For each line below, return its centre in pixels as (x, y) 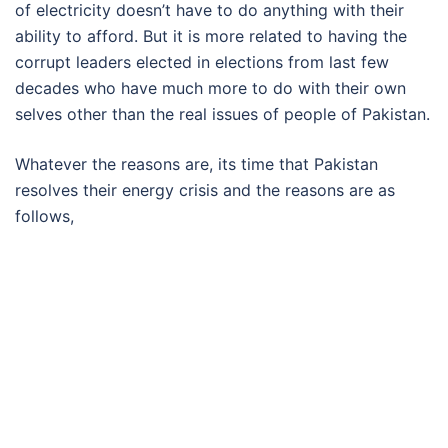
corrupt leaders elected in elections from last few (202, 62)
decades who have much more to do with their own (210, 88)
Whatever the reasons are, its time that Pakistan (196, 164)
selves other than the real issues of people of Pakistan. (222, 114)
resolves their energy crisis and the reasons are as (205, 190)
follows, (44, 216)
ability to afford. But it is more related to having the (211, 36)
